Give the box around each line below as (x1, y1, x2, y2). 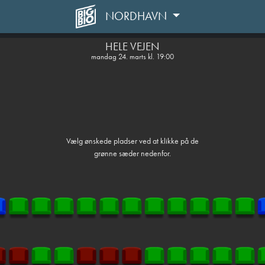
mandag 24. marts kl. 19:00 (91, 51, 174, 62)
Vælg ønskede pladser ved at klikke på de (66, 135, 199, 146)
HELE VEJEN (105, 39, 160, 54)
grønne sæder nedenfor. (94, 148, 171, 159)
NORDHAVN (105, 8, 170, 24)
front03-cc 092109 (104, 18, 161, 28)
